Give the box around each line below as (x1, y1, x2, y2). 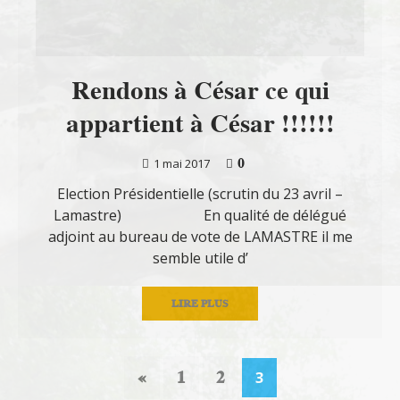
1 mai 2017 (154, 155, 210, 172)
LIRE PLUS (171, 296, 229, 312)
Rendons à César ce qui (71, 72, 329, 109)
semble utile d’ (152, 248, 248, 269)
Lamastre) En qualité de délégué (54, 205, 346, 226)
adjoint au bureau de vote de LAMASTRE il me (47, 227, 353, 247)
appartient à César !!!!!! (65, 105, 335, 142)
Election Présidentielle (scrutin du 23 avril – (57, 184, 343, 204)
